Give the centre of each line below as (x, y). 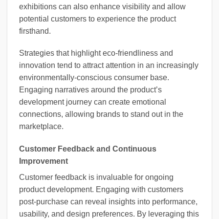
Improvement (44, 161)
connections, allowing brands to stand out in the (101, 114)
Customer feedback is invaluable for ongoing (96, 177)
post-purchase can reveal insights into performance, (108, 202)
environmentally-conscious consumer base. (94, 78)
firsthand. (35, 31)
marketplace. (41, 127)
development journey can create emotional (93, 102)
